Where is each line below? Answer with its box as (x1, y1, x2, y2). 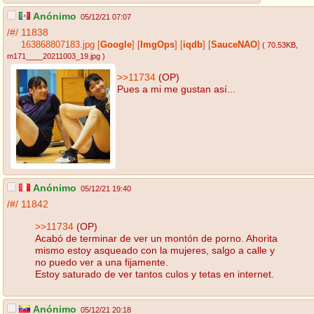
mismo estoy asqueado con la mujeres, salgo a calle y (35, 244, 275, 256)
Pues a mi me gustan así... (117, 83, 235, 95)
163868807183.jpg (21, 40, 95, 50)
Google (100, 40, 132, 50)
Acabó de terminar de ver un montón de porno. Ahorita (35, 232, 278, 244)
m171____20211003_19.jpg (7, 52, 100, 61)
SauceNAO (211, 40, 257, 50)
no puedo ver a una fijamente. (35, 256, 168, 268)
